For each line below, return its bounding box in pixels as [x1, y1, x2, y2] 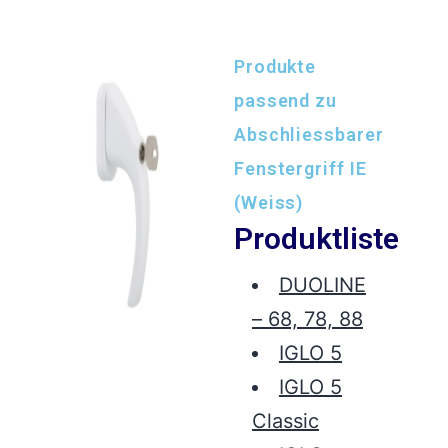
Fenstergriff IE [233, 158, 367, 180]
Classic [251, 409, 319, 434]
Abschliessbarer [233, 124, 384, 146]
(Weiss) [233, 192, 304, 214]
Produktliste [233, 221, 399, 257]
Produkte [233, 56, 317, 78]
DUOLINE [278, 273, 366, 298]
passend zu [233, 90, 337, 112]
